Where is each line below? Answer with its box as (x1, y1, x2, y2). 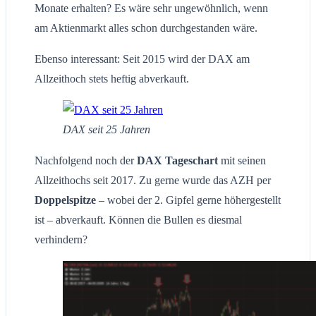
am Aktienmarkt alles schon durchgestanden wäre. (35, 22, 257, 35)
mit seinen (218, 154, 266, 167)
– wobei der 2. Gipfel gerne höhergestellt (96, 194, 281, 207)
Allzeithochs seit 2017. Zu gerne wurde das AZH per (35, 174, 271, 187)
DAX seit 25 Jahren (63, 123, 150, 136)
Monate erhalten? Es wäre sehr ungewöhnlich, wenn (35, 2, 268, 15)
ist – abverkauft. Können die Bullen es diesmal (35, 214, 242, 226)
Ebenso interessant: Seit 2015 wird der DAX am (35, 53, 250, 66)
